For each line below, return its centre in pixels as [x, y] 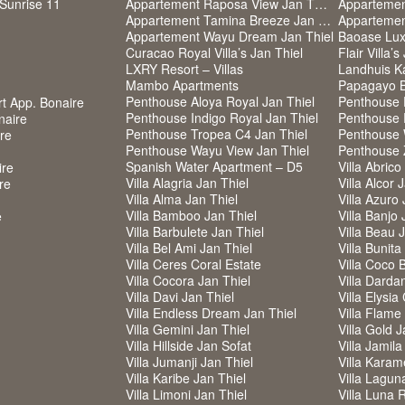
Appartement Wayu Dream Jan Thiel [230, 36]
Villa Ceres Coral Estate [193, 264]
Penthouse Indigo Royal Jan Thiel [222, 118]
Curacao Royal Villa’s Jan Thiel [214, 52]
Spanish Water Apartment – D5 [214, 166]
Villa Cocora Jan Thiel [188, 280]
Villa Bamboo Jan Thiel [191, 215]
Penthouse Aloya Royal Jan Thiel [220, 101]
